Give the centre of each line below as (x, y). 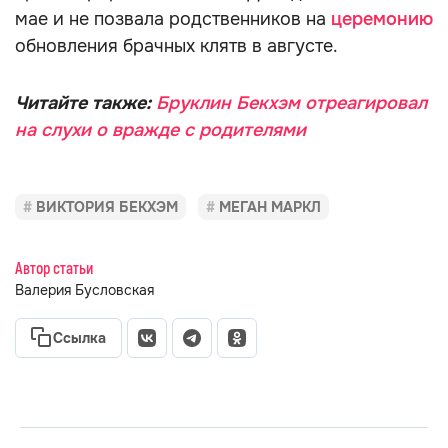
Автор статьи (54, 269)
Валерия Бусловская (84, 290)
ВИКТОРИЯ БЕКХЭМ (107, 207)
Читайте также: (85, 103)
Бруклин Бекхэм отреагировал (291, 103)
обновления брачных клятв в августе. (176, 46)
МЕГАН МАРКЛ (270, 207)
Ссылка (79, 338)
